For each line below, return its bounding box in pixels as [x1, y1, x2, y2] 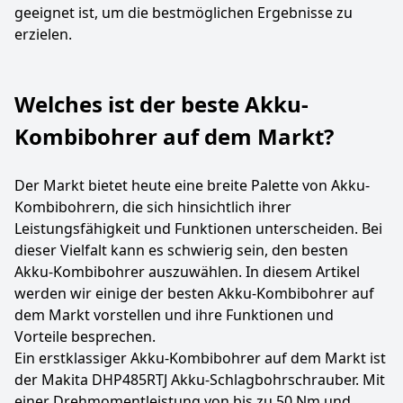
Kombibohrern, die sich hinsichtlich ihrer [14, 197, 291, 217]
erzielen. [14, 24, 72, 44]
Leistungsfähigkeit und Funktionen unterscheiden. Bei [14, 219, 382, 238]
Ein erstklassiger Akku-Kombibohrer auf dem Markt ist [14, 348, 386, 368]
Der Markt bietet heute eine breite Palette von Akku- [14, 175, 370, 195]
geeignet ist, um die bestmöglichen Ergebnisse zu [14, 3, 353, 22]
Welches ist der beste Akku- [14, 89, 309, 119]
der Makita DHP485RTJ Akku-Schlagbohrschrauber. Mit [14, 370, 385, 390]
